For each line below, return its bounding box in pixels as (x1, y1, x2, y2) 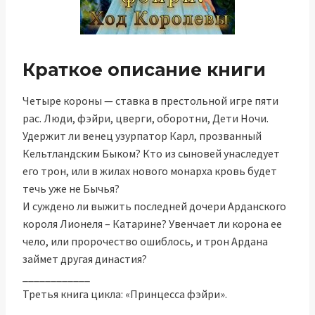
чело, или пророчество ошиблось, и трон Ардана (22, 233, 268, 248)
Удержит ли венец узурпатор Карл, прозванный (22, 128, 262, 143)
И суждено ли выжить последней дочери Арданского (22, 198, 286, 213)
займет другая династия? (22, 251, 147, 266)
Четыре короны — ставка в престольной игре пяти (22, 93, 278, 108)
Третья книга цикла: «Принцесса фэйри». (22, 286, 227, 301)
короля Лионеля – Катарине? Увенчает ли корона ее (22, 216, 282, 231)
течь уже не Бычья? (22, 181, 120, 195)
